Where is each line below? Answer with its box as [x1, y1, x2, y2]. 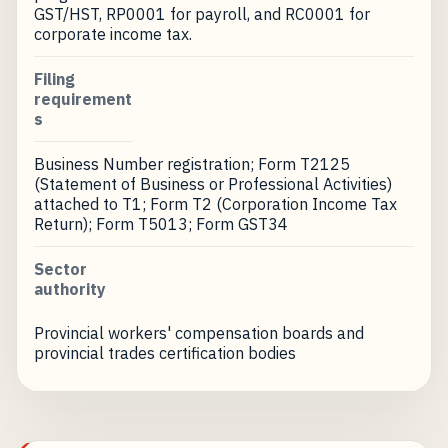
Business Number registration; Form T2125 [33, 153, 350, 174]
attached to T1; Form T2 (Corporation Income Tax [33, 193, 397, 214]
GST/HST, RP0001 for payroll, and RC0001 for [33, 3, 370, 24]
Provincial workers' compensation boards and [33, 322, 364, 343]
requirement [33, 88, 132, 109]
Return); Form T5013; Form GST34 [33, 213, 288, 234]
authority [33, 278, 106, 299]
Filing [33, 68, 75, 89]
